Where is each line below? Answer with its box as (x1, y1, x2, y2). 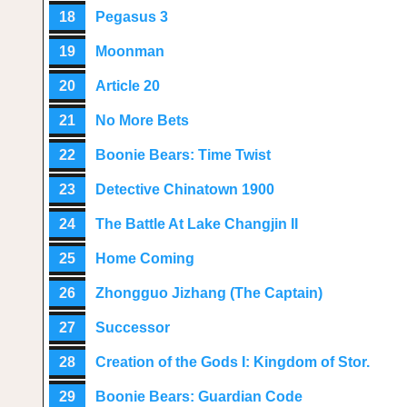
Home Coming (95, 251, 194, 266)
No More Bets (95, 113, 189, 128)
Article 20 (95, 78, 160, 94)
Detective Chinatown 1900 (95, 182, 274, 197)
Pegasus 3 (95, 9, 168, 25)
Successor (95, 320, 170, 335)
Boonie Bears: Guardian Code (95, 389, 303, 404)
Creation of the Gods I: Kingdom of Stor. (95, 354, 370, 370)
